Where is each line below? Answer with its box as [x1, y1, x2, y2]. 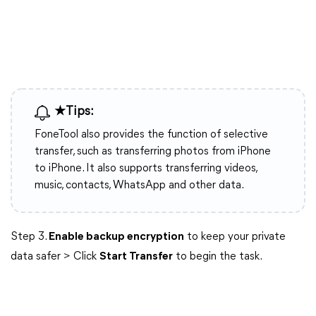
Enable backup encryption [49, 231, 184, 243]
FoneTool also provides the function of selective [35, 129, 268, 140]
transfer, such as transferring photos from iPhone [35, 146, 271, 157]
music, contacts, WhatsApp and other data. [35, 180, 244, 191]
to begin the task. [173, 251, 262, 262]
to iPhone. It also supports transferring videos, [35, 163, 257, 174]
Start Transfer [99, 251, 173, 262]
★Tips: [54, 105, 94, 119]
